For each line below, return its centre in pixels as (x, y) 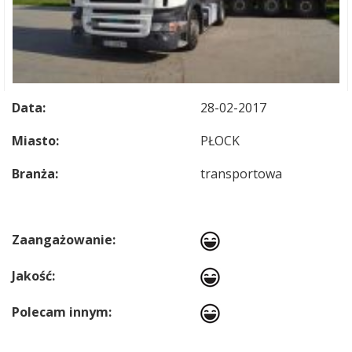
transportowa (241, 174)
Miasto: (35, 141)
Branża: (35, 174)
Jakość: (33, 276)
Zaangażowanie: (64, 240)
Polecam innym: (62, 312)
